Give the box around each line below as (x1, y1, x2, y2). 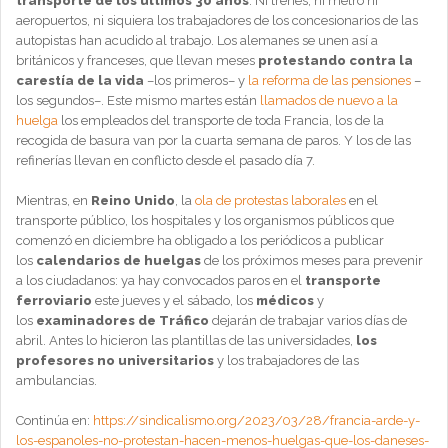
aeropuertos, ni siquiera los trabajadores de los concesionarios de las (16, 13, 418, 28)
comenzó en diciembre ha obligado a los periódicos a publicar (16, 233, 384, 248)
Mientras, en (16, 193, 91, 208)
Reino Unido (91, 193, 175, 208)
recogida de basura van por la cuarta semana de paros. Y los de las (16, 133, 411, 148)
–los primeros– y (144, 73, 248, 88)
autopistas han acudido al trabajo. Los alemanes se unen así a (16, 33, 378, 48)
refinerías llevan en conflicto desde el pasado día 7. (16, 153, 315, 168)
